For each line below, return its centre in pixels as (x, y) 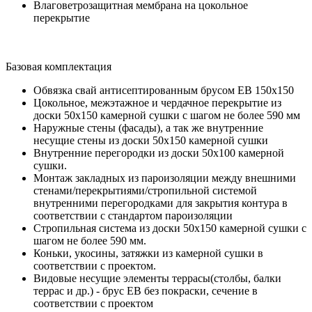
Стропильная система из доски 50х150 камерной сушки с (170, 228)
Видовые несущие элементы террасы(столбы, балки (157, 278)
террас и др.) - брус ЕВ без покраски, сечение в (146, 291)
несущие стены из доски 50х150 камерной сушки (151, 140)
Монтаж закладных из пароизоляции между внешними (165, 178)
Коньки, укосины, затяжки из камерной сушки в (148, 253)
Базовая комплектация (58, 67)
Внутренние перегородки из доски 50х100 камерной (159, 153)
